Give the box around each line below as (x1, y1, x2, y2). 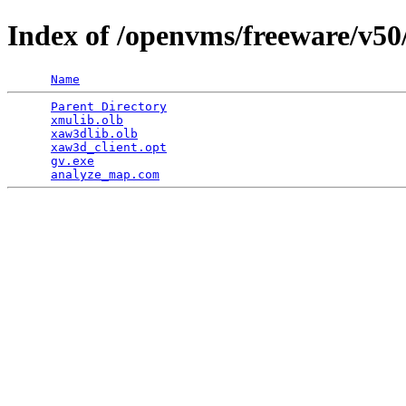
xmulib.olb (51, 112, 123, 127)
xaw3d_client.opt (51, 140, 167, 154)
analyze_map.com (51, 167, 159, 181)
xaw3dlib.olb (51, 126, 138, 140)
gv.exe (51, 153, 94, 168)
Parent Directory (51, 99, 167, 113)
